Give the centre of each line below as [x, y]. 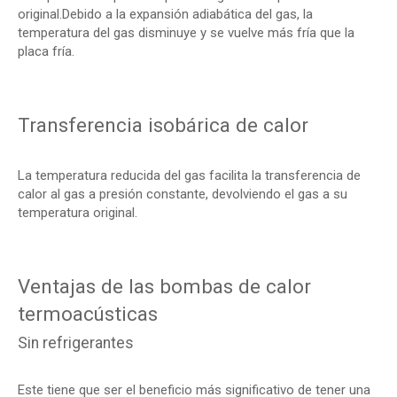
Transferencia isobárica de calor [163, 125]
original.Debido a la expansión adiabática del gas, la [165, 14]
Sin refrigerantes [76, 343]
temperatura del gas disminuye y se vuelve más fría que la [186, 33]
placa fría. [46, 51]
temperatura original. [78, 213]
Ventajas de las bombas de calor [164, 286]
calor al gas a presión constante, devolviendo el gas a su [183, 194]
